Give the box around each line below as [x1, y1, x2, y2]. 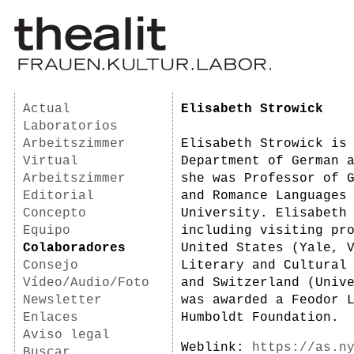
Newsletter [23, 293, 102, 307]
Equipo [23, 224, 70, 238]
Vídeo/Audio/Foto [23, 276, 149, 290]
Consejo [23, 258, 78, 273]
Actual [23, 102, 70, 116]
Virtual [23, 154, 78, 168]
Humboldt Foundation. [181, 311, 339, 325]
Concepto [23, 206, 86, 220]
